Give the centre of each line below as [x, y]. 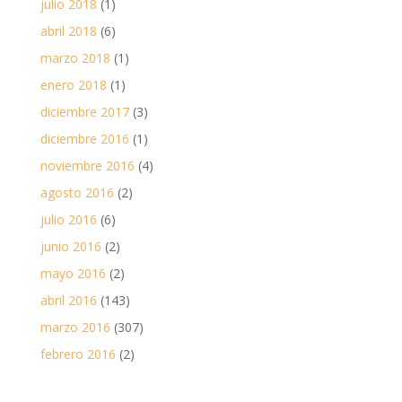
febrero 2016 [78, 354]
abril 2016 [68, 301]
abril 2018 [68, 31]
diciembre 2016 [84, 139]
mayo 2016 [73, 274]
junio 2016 [70, 247]
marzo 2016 [75, 328]
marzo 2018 [75, 58]
